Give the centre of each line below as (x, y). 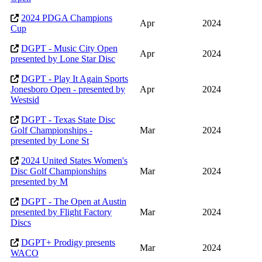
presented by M (39, 182)
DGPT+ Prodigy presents (68, 243)
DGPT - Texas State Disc (68, 120)
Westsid (25, 100)
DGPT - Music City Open (69, 49)
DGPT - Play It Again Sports (75, 79)
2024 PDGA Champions (67, 18)
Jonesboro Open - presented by (68, 89)
